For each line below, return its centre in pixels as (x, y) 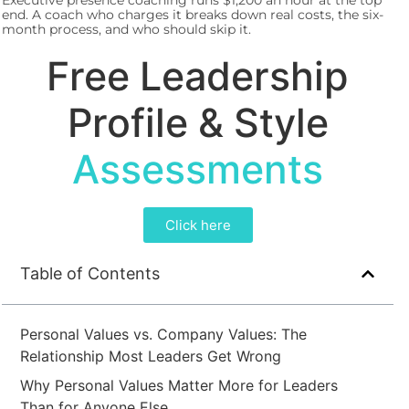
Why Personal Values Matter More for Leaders (179, 385)
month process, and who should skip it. (127, 29)
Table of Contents (90, 273)
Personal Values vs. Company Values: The (164, 334)
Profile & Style (198, 122)
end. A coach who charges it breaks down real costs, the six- (193, 15)
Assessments (198, 169)
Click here (198, 225)
